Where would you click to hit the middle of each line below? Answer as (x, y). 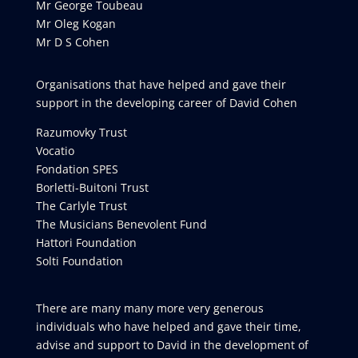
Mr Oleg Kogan (76, 24)
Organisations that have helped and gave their (161, 84)
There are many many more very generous (149, 308)
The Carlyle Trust (81, 206)
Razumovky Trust (81, 132)
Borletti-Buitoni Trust (92, 187)
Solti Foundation (79, 261)
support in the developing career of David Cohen (166, 103)
